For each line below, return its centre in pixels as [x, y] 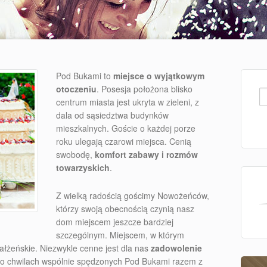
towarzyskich [83, 167]
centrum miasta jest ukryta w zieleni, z [128, 102]
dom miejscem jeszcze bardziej [115, 222]
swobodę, [75, 154]
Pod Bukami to [85, 76]
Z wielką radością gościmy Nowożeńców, [133, 195]
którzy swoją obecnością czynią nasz [125, 209]
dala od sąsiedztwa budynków [112, 115]
